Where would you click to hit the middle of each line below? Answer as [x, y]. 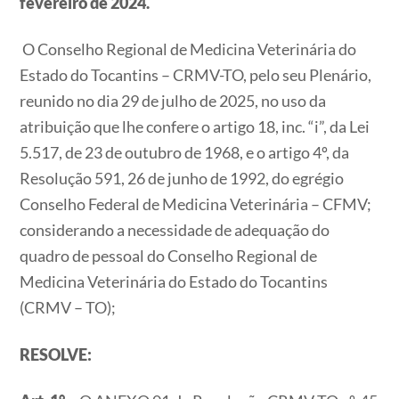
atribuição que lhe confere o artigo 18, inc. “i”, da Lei [195, 127]
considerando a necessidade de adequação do [175, 230]
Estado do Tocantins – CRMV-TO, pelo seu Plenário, [196, 75]
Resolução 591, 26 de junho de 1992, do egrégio [182, 179]
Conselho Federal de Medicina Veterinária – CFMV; [196, 204]
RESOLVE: [56, 354]
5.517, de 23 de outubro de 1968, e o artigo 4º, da [185, 153]
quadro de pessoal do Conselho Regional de [169, 256]
